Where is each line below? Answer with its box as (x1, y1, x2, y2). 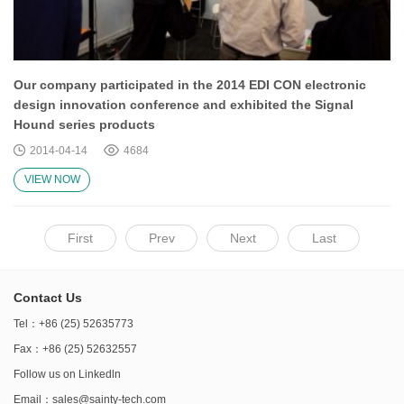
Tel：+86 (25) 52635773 (14, 317, 133, 330)
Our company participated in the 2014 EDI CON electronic (14, 77, 366, 92)
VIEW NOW (23, 172, 80, 186)
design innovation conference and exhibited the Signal (14, 96, 353, 112)
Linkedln (78, 367, 121, 381)
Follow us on (14, 367, 78, 381)
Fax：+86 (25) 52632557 (14, 342, 137, 355)
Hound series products (14, 116, 155, 132)
